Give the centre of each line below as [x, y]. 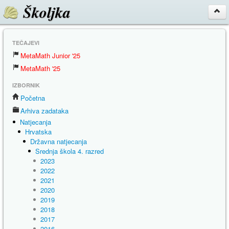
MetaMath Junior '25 [50, 55]
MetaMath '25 [40, 68]
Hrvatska [38, 132]
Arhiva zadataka [44, 111]
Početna [33, 98]
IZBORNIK [26, 85]
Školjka [45, 12]
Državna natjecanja [59, 141]
